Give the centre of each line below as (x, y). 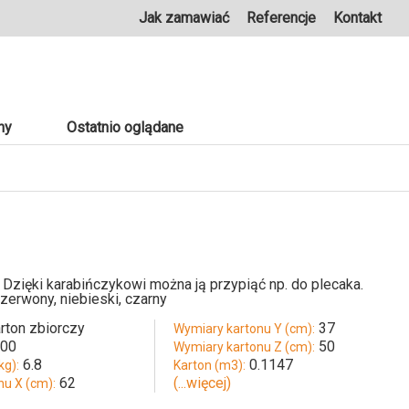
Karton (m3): (209, 366)
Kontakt (357, 18)
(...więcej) (202, 383)
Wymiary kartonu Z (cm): (244, 347)
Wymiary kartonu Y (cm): (244, 329)
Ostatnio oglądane (125, 128)
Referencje (281, 18)
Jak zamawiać (184, 18)
